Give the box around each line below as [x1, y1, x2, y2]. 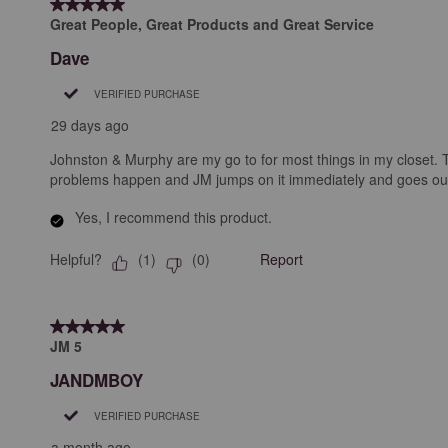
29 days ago [51, 114, 129, 135]
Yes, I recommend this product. [75, 206, 272, 227]
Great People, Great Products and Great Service [50, 13, 374, 34]
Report [260, 248, 303, 269]
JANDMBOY [50, 367, 143, 392]
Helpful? [50, 248, 102, 269]
